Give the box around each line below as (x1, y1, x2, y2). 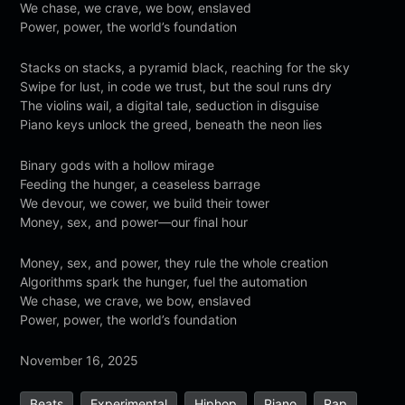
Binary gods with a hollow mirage (20, 156, 215, 173)
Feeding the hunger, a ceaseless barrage (20, 175, 261, 192)
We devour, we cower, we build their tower (20, 194, 270, 211)
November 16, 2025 (20, 352, 139, 368)
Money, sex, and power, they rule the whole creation (20, 254, 329, 270)
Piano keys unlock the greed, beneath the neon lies (20, 116, 323, 132)
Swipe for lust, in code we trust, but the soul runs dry (20, 78, 333, 94)
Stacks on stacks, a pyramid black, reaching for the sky (20, 59, 351, 75)
